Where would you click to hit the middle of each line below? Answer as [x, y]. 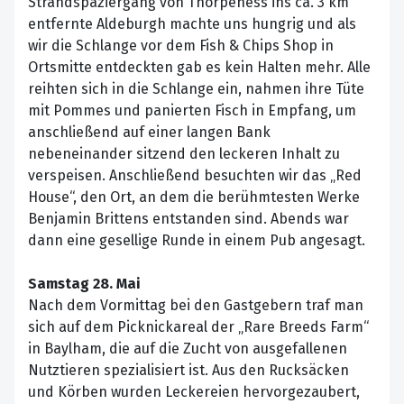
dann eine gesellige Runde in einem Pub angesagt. [197, 241]
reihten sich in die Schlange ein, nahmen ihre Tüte [196, 89]
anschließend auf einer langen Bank [149, 133]
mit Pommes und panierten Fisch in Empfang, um [192, 111]
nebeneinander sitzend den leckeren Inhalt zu [184, 154]
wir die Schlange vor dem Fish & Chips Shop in [181, 46]
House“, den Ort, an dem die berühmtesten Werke [194, 197]
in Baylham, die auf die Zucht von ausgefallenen [188, 349]
